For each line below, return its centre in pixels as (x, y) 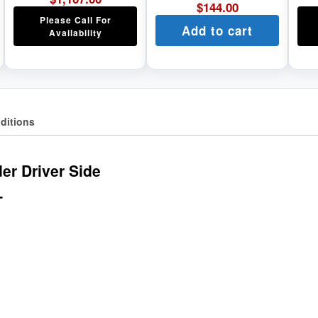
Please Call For (75, 20)
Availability (75, 32)
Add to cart (217, 30)
